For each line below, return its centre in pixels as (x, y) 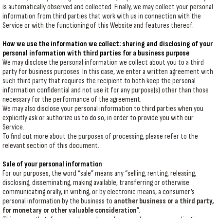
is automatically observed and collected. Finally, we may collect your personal (108, 7)
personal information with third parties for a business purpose (96, 53)
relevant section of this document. (51, 146)
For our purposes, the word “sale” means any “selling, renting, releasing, (99, 173)
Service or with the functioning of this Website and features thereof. (98, 26)
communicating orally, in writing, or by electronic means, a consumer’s (99, 192)
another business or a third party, (164, 201)
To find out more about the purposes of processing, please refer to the (100, 136)
